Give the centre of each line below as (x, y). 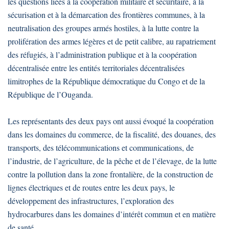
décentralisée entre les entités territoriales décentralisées (96, 67)
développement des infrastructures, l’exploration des (91, 200)
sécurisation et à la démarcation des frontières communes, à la (106, 14)
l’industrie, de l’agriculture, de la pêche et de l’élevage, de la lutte (112, 161)
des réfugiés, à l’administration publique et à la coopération (102, 54)
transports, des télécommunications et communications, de (101, 147)
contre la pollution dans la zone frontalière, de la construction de (110, 174)
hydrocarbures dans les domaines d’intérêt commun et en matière (112, 214)
